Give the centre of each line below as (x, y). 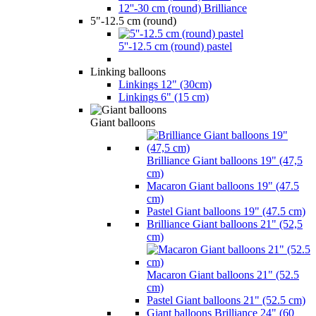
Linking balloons (128, 71)
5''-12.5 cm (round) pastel (175, 46)
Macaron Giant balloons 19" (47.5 (223, 186)
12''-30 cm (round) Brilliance (183, 8)
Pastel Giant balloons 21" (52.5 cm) (226, 300)
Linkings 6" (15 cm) (164, 97)
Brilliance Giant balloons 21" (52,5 (225, 224)
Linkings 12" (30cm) (165, 84)
